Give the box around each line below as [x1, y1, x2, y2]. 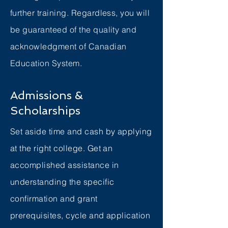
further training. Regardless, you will [10, 8, 150, 18]
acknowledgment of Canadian [10, 41, 127, 51]
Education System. [10, 58, 82, 68]
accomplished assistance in [10, 160, 119, 170]
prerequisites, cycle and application [10, 210, 151, 220]
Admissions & [10, 89, 83, 102]
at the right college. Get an [10, 143, 113, 153]
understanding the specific [10, 177, 115, 187]
